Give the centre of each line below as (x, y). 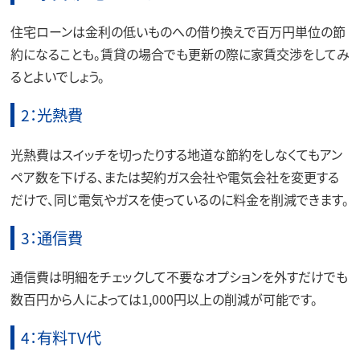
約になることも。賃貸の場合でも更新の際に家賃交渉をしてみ (180, 54)
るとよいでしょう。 (57, 77)
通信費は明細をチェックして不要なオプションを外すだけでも (179, 276)
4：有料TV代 (61, 338)
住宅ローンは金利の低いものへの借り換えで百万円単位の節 (178, 32)
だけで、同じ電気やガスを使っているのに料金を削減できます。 (179, 199)
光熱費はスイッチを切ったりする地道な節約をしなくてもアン (176, 154)
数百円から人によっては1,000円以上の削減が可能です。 (164, 299)
